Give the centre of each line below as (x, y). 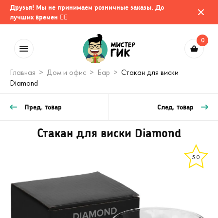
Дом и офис (66, 72)
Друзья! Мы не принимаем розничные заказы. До (87, 7)
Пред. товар (43, 107)
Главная (23, 72)
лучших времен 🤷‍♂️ (39, 17)
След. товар (175, 107)
